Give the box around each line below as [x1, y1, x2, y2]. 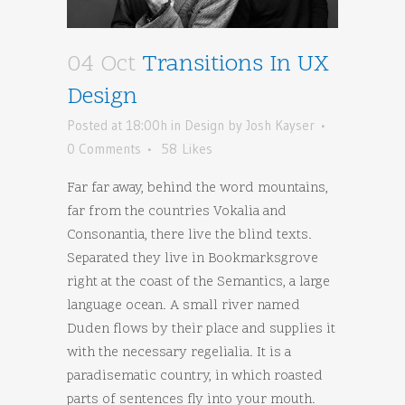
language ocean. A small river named [67, 296, 300, 316]
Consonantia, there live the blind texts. [67, 225, 312, 245]
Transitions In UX [136, 48, 329, 81]
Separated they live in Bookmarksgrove [67, 249, 318, 268]
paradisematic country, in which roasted [67, 366, 323, 386]
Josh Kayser [246, 116, 315, 134]
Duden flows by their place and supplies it [67, 319, 335, 339]
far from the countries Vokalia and [67, 202, 287, 221]
